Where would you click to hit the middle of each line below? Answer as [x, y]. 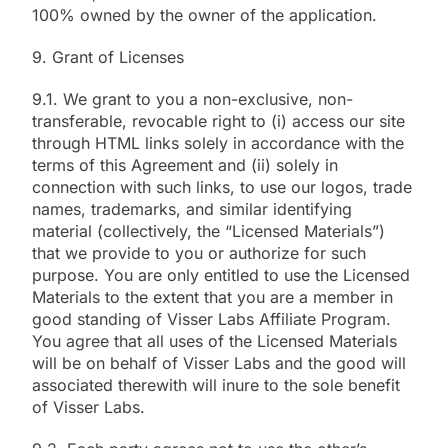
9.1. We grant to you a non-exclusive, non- [192, 98]
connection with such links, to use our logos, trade [222, 186]
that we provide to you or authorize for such [199, 252]
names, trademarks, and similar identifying [192, 208]
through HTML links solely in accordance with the [218, 142]
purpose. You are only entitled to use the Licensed [221, 274]
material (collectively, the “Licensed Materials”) [208, 230]
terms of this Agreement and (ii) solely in [185, 164]
